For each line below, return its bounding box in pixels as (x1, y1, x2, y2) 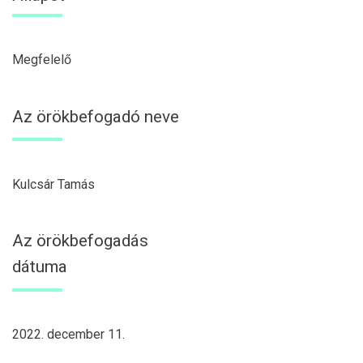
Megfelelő (12, 52, 71, 68)
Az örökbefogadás (12, 231, 148, 251)
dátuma (12, 257, 67, 277)
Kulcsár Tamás (12, 176, 95, 192)
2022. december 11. (12, 327, 125, 343)
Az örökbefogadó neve (12, 106, 179, 126)
